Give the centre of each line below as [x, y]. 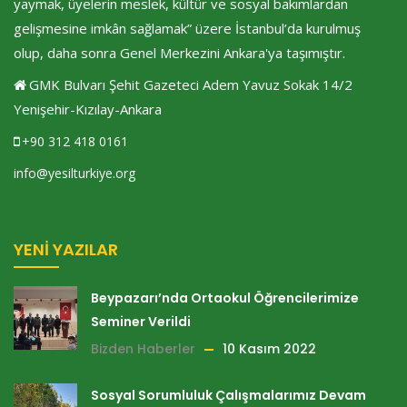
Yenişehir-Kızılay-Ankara [88, 109]
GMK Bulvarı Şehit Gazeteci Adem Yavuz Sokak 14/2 [191, 84]
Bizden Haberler [143, 348]
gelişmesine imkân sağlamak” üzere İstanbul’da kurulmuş [187, 28]
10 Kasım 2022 [269, 348]
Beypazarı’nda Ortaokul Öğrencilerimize [225, 298]
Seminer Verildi [141, 321]
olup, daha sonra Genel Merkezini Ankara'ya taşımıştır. [179, 52]
